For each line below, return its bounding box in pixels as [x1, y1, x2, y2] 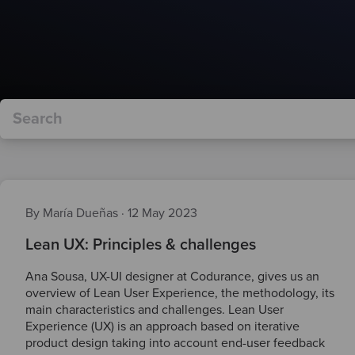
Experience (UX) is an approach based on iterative [25, 319, 300, 334]
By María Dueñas [25, 205, 121, 221]
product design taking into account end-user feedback [25, 335, 325, 351]
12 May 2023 [128, 205, 197, 221]
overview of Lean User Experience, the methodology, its [25, 285, 334, 301]
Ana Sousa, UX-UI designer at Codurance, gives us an [25, 269, 319, 284]
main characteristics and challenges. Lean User [25, 302, 284, 318]
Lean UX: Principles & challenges [25, 235, 256, 254]
